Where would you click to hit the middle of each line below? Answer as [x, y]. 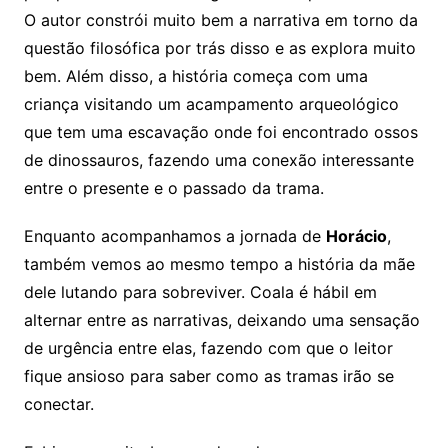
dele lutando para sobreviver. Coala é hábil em [200, 291]
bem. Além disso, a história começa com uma [195, 75]
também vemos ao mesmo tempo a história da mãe [219, 263]
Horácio [356, 235]
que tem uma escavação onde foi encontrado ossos [220, 131]
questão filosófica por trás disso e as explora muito [219, 47]
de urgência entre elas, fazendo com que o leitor [208, 347]
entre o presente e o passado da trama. [173, 187]
